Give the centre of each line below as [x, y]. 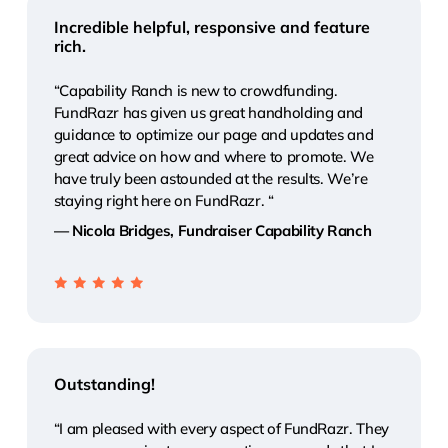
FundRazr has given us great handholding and [208, 113]
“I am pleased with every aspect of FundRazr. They [221, 429]
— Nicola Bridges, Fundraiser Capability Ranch [212, 231]
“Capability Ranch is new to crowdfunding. [195, 91]
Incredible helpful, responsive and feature [211, 27]
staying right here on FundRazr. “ [163, 201]
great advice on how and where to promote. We [213, 157]
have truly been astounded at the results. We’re [210, 179]
